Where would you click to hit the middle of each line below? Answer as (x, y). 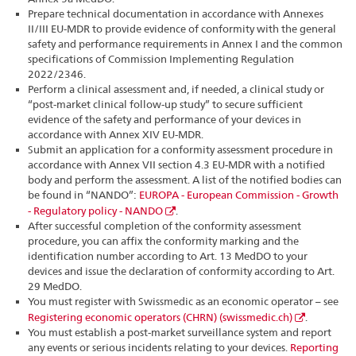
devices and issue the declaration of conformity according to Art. (182, 271)
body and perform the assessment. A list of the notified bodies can (185, 179)
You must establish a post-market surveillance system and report (180, 332)
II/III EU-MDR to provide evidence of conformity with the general (182, 28)
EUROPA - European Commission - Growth (239, 194)
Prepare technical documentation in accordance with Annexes (176, 13)
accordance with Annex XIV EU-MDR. (116, 134)
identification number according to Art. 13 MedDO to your (168, 255)
